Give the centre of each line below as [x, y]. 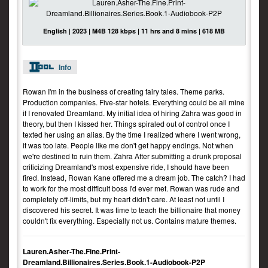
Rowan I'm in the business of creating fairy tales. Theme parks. [124, 91]
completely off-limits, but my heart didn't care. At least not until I [124, 199]
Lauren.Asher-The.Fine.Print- [71, 251]
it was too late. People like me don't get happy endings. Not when [128, 145]
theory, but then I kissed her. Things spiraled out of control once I [126, 124]
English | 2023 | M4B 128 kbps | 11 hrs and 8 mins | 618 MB [134, 31]
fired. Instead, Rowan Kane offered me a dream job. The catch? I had [134, 177]
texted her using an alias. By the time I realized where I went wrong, [132, 134]
